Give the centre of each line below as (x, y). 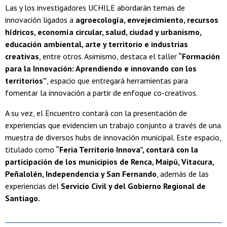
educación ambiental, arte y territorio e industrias (97, 44)
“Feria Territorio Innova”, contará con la (126, 149)
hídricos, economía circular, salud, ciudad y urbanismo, (103, 32)
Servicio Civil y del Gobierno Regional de (133, 186)
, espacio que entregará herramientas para (117, 80)
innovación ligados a (40, 20)
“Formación (198, 56)
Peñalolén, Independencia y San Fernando (81, 174)
